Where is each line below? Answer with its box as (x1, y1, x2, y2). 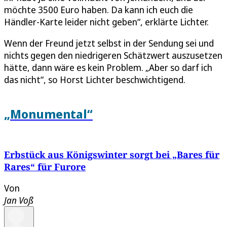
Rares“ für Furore (4, 160, 86, 173)
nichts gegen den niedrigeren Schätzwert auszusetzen (4, 49, 222, 61)
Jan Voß (4, 194, 33, 206)
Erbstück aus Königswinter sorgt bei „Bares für (4, 148, 219, 161)
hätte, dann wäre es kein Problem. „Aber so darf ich (4, 61, 212, 73)
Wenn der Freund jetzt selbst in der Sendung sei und (4, 37, 214, 49)
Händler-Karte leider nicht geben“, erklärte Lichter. (4, 16, 209, 28)
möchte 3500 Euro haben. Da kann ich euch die (4, 4, 193, 16)
